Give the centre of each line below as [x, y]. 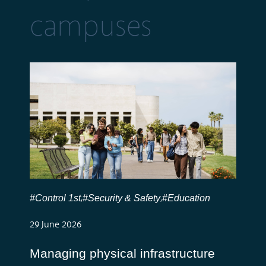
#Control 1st [55, 198]
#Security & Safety [121, 198]
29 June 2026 [55, 225]
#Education [186, 198]
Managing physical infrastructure [122, 254]
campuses [91, 28]
